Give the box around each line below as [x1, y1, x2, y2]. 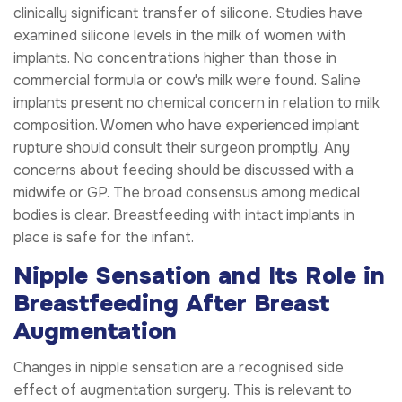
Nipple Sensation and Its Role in [13, 260, 385, 291]
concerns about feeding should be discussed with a [13, 160, 354, 179]
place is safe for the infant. [13, 227, 194, 247]
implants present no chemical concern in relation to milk [13, 92, 380, 112]
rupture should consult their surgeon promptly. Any [13, 137, 350, 157]
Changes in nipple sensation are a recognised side [13, 357, 344, 377]
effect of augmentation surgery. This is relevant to [13, 380, 352, 399]
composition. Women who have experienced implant [13, 115, 359, 135]
